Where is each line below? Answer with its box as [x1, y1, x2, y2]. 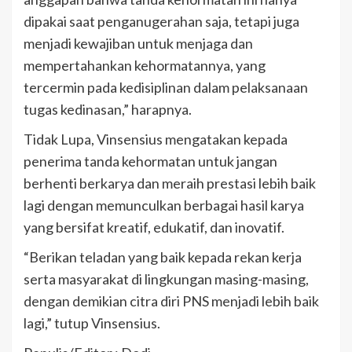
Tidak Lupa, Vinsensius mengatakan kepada [24, 130, 288, 148]
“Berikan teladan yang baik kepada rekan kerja [24, 248, 302, 266]
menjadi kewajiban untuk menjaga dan [24, 35, 253, 53]
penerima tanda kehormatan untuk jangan [24, 152, 277, 170]
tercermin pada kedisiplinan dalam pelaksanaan [24, 79, 308, 97]
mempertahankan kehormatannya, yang [24, 57, 266, 75]
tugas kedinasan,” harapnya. [24, 101, 192, 119]
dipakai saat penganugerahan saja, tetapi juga [24, 13, 299, 31]
